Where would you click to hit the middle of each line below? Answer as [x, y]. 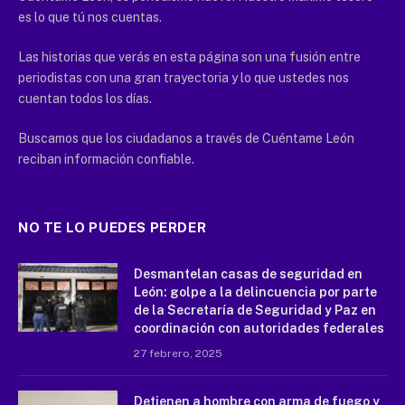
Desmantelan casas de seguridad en [248, 274]
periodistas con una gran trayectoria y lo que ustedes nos [184, 78]
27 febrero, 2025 [178, 354]
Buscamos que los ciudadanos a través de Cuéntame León [186, 139]
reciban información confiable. [106, 160]
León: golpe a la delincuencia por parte [255, 292]
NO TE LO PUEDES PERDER [113, 228]
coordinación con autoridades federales [259, 329]
